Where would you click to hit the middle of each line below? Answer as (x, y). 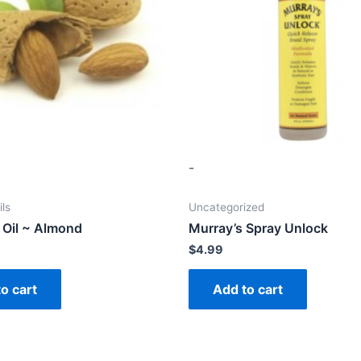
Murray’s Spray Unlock (258, 228)
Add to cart (248, 290)
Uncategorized (226, 207)
